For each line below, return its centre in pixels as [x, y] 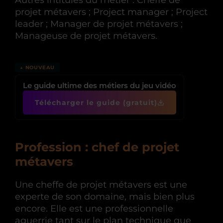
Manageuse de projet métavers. [86, 36]
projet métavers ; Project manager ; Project [111, 12]
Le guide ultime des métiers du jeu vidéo [100, 85]
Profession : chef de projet [97, 147]
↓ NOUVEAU [38, 67]
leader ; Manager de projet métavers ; [99, 24]
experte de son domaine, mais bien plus [105, 197]
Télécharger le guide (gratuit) [96, 103]
